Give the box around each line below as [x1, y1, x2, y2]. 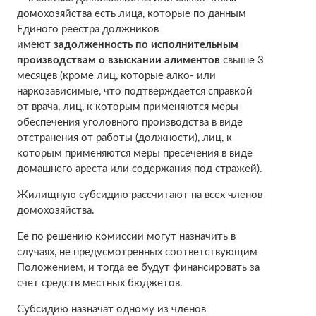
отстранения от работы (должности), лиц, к [16, 132, 232, 143]
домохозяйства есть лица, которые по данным [16, 8, 246, 19]
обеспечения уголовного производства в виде [16, 116, 243, 128]
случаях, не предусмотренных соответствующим [16, 246, 257, 257]
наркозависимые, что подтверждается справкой [16, 85, 253, 97]
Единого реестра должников [16, 23, 159, 35]
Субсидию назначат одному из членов [16, 303, 206, 315]
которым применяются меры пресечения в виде [16, 147, 253, 159]
